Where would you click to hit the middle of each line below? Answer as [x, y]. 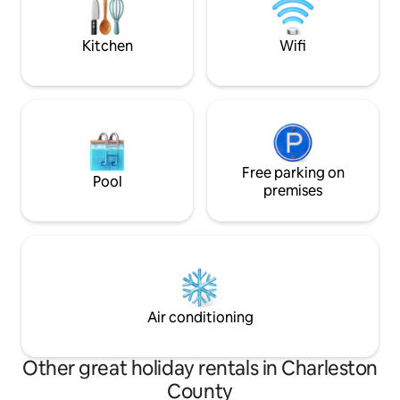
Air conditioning [200, 317]
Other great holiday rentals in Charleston [200, 368]
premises [293, 190]
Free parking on [293, 172]
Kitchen [107, 46]
